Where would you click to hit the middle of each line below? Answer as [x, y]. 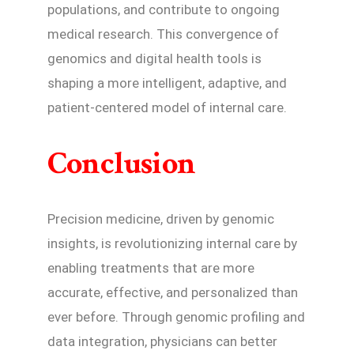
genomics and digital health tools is [154, 59]
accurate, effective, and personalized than [173, 293]
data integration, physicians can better [162, 342]
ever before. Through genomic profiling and [176, 317]
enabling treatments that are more [151, 268]
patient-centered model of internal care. [167, 108]
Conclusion [122, 164]
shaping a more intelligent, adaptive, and [167, 83]
